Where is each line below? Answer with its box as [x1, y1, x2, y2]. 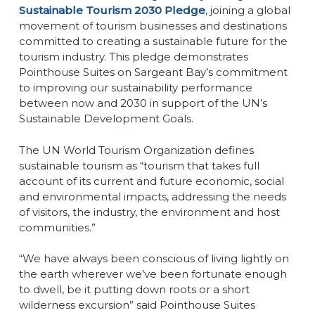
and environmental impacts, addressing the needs [18, 189, 286, 203]
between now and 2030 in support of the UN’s [18, 96, 267, 110]
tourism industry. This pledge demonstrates [18, 50, 248, 63]
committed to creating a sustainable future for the [18, 34, 288, 48]
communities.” [18, 220, 96, 234]
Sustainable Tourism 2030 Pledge [18, 4, 205, 17]
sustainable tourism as [18, 158, 137, 172]
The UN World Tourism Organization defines [18, 143, 254, 157]
